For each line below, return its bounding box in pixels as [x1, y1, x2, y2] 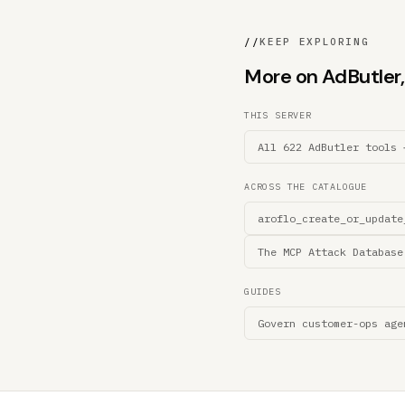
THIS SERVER [244, 109, 312, 121]
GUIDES [244, 286, 281, 297]
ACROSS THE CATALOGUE [244, 181, 367, 193]
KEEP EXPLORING [259, 35, 370, 48]
